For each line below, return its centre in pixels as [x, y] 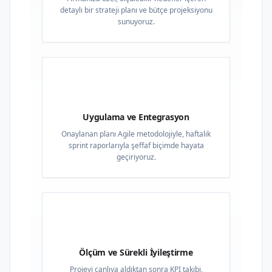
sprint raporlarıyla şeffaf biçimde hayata [136, 145]
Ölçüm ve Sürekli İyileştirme [136, 252]
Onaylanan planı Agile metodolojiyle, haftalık [136, 134]
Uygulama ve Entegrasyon [136, 117]
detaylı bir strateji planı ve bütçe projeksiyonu [136, 10]
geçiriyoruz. [136, 157]
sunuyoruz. [136, 22]
